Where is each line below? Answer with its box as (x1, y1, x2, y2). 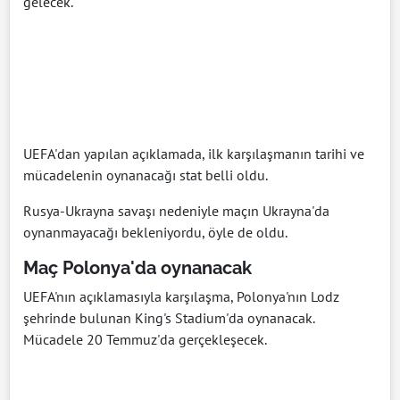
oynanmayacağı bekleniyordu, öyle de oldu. (23, 223, 287, 241)
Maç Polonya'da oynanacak (23, 257, 252, 279)
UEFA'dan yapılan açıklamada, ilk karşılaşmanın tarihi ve (23, 145, 364, 162)
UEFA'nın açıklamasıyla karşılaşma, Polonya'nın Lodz (23, 287, 339, 305)
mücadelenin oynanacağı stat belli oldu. (23, 166, 268, 184)
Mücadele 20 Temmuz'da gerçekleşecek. (23, 330, 267, 348)
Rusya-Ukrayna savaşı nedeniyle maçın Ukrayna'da (23, 202, 329, 220)
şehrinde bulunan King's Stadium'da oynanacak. (23, 309, 314, 327)
